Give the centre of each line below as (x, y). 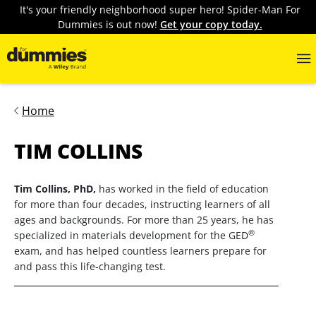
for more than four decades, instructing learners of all (142, 204)
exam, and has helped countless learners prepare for (140, 251)
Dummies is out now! (109, 24)
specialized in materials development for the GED (131, 235)
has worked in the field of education (182, 189)
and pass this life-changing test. (90, 266)
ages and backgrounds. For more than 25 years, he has (144, 220)
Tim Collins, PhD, (55, 189)
